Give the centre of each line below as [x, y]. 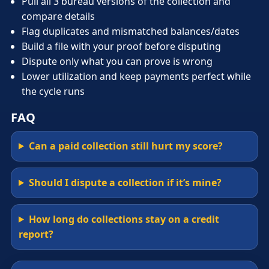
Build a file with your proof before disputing [121, 46]
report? [36, 234]
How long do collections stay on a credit [124, 219]
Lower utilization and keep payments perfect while [136, 76]
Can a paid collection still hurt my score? [125, 146]
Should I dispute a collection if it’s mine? [125, 182]
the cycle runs [53, 91]
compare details [58, 16]
